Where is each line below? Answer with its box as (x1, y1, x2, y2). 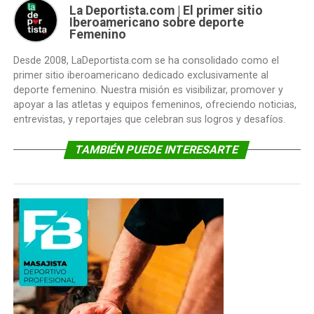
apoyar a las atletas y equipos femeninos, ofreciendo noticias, (13, 99, 296, 111)
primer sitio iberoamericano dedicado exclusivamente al (13, 69, 268, 81)
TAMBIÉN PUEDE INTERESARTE (74, 143, 241, 156)
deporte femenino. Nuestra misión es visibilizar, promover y (13, 84, 283, 96)
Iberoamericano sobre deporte (69, 15, 244, 29)
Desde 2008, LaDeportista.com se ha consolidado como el (13, 55, 279, 67)
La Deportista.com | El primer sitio (69, 4, 263, 18)
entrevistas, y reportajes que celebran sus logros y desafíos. (13, 114, 285, 125)
